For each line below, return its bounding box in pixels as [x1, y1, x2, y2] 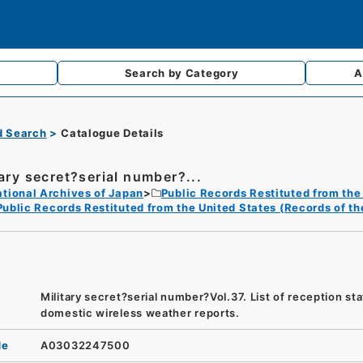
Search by [124, 66, 186, 79]
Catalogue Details [61, 126, 164, 139]
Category [185, 66, 239, 79]
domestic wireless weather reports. [41, 305, 240, 319]
